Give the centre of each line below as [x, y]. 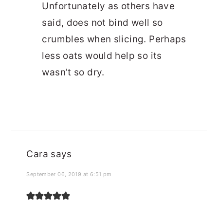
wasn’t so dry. [73, 73]
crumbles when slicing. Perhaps [114, 39]
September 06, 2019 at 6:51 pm [69, 174]
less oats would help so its [102, 56]
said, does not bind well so [102, 23]
